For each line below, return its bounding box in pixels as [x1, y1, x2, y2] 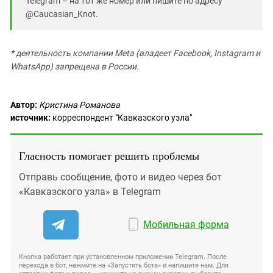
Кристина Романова [39, 100, 120, 110]
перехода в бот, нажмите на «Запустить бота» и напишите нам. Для [19, 261, 229, 269]
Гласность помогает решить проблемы [19, 148, 199, 163]
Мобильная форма [143, 219, 230, 230]
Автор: [10, 100, 37, 110]
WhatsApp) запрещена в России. [10, 62, 139, 71]
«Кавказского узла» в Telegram [19, 186, 161, 197]
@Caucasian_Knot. [26, 9, 98, 19]
